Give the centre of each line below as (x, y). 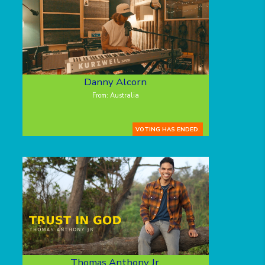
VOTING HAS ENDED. (167, 130)
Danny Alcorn (115, 82)
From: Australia (115, 96)
